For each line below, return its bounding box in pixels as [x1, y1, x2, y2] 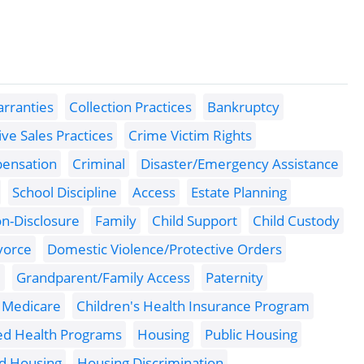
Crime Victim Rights [128, 126, 252, 145]
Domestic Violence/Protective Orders [47, 240, 282, 259]
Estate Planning [191, 183, 287, 202]
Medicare [2, 297, 61, 316]
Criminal [72, 154, 125, 174]
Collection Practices [69, 97, 192, 117]
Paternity [206, 268, 263, 288]
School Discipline [12, 183, 117, 202]
